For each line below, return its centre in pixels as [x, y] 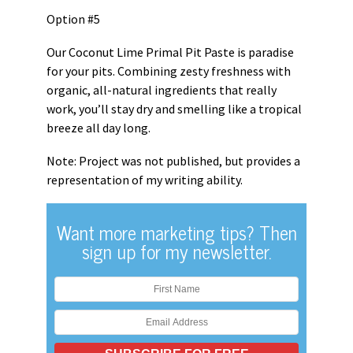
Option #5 [73, 19]
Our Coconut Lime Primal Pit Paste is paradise [170, 52]
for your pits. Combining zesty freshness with [169, 71]
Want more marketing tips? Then [176, 232]
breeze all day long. [98, 128]
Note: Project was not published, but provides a [173, 161]
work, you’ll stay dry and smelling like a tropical [174, 109]
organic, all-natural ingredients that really [162, 90]
